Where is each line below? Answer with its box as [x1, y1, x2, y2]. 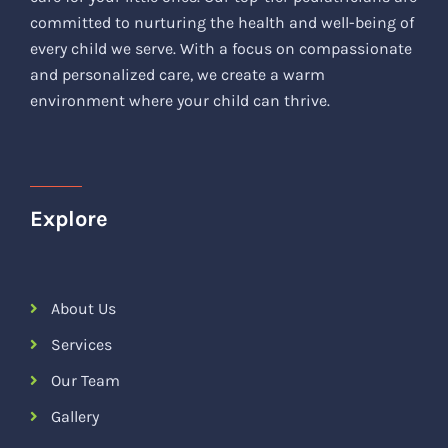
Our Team [51, 371, 120, 390]
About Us [51, 299, 116, 318]
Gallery [51, 407, 99, 426]
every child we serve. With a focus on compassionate [30, 39, 412, 58]
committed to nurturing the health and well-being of [30, 13, 414, 32]
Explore [30, 206, 108, 232]
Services [51, 335, 112, 354]
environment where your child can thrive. [30, 91, 334, 110]
